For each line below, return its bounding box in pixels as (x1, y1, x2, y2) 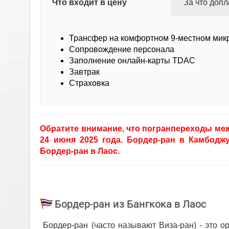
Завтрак (69, 67, 100, 77)
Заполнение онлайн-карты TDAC (69, 56, 196, 65)
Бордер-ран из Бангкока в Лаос (55, 198, 207, 211)
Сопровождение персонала (69, 45, 175, 54)
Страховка (69, 79, 110, 88)
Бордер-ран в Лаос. (40, 147, 120, 156)
